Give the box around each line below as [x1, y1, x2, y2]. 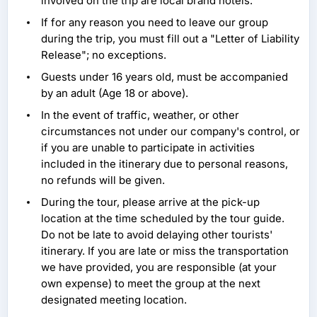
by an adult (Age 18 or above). [41, 86, 188, 100]
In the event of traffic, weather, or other [41, 108, 239, 122]
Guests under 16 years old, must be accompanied [41, 70, 288, 84]
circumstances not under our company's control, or [41, 125, 300, 139]
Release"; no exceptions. [41, 48, 166, 62]
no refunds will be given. [41, 173, 165, 188]
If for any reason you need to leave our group [41, 16, 268, 30]
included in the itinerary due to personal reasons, [41, 157, 288, 171]
